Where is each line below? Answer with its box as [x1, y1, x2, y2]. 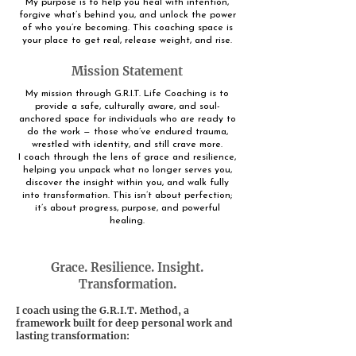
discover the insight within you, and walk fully [25, 178, 229, 188]
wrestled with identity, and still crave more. [32, 140, 222, 149]
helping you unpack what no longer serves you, [22, 165, 232, 175]
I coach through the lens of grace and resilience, [18, 153, 236, 162]
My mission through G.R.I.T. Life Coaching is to [25, 89, 229, 99]
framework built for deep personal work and [16, 317, 233, 329]
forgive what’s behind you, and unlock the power [18, 10, 236, 20]
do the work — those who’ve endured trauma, [26, 127, 228, 137]
